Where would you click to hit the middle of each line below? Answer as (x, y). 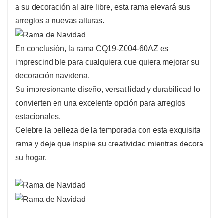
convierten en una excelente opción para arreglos (100, 103)
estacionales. (38, 117)
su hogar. (31, 158)
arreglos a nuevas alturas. (60, 21)
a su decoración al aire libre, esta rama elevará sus (103, 7)
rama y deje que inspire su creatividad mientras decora (109, 144)
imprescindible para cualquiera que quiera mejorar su (107, 62)
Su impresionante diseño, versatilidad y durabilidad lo (108, 90)
